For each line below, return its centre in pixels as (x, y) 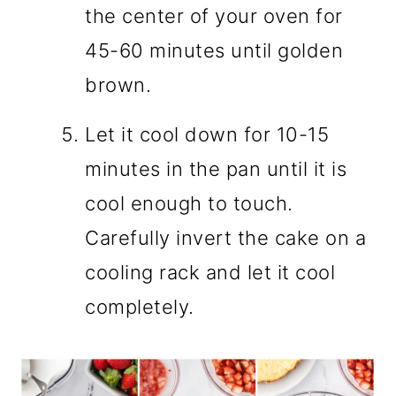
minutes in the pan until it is (216, 169)
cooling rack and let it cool (210, 273)
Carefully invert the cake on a (226, 238)
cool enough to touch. (189, 204)
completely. (140, 307)
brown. (118, 85)
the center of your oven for (214, 16)
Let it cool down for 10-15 (207, 135)
